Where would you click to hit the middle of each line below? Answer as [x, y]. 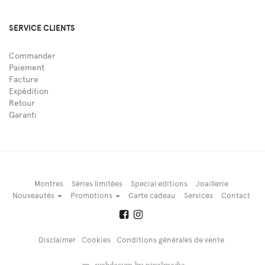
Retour [22, 104]
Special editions [159, 184]
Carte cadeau [152, 196]
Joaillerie [212, 184]
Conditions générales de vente [170, 240]
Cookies [96, 240]
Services [198, 196]
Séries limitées [97, 184]
